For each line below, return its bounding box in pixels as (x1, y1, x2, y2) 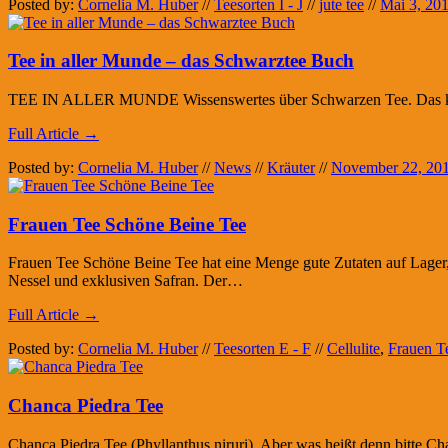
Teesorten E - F (214, 340, 311, 358)
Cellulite (327, 340, 380, 358)
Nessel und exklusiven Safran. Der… (8, 272, 243, 290)
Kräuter (267, 158, 315, 176)
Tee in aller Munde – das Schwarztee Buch (8, 50, 354, 72)
